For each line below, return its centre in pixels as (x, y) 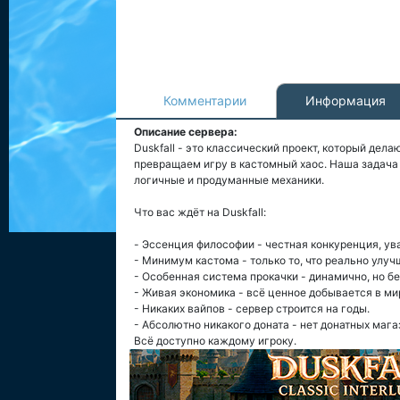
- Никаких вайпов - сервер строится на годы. (252, 308)
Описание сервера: (186, 132)
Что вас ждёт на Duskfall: (200, 212)
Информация (346, 100)
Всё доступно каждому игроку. (215, 341)
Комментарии (205, 100)
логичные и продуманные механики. (229, 180)
